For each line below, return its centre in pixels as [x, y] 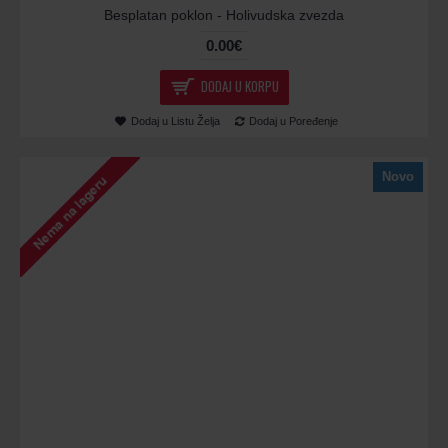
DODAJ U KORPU [239, 86]
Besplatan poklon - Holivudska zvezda [224, 15]
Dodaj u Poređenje [293, 120]
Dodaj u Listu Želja [175, 120]
